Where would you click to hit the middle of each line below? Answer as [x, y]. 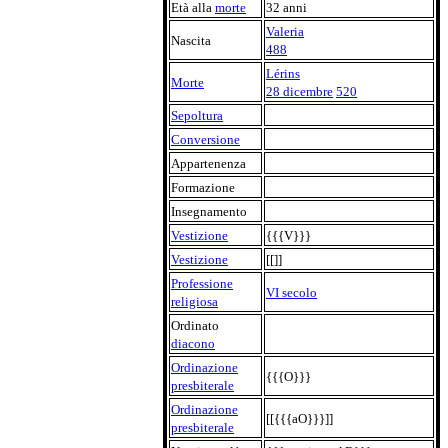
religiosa [194, 301]
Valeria [285, 31]
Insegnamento [209, 211]
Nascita [191, 40]
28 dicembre [299, 91]
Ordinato [195, 325]
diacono [193, 343]
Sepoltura [197, 115]
